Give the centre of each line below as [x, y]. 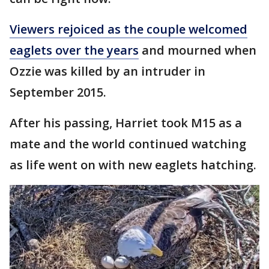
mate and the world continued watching [128, 144]
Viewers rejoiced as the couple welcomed [128, 29]
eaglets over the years [74, 50]
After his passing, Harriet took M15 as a [126, 122]
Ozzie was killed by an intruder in [107, 71]
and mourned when [198, 50]
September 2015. [59, 92]
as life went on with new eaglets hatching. [134, 165]
